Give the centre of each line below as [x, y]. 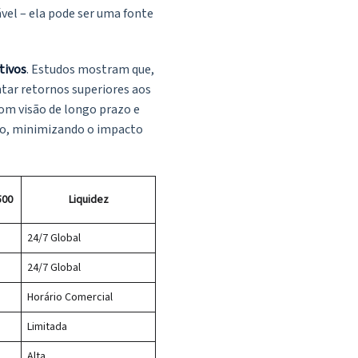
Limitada [47, 327]
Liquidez [88, 200]
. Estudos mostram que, [90, 70]
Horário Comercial [70, 298]
